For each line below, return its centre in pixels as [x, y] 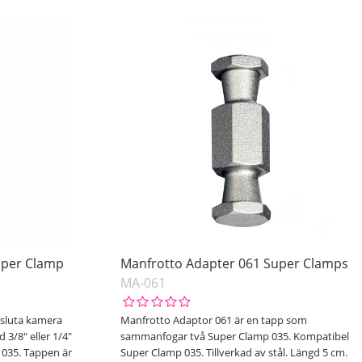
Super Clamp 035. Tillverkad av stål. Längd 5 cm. [234, 353]
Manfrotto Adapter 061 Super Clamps [234, 264]
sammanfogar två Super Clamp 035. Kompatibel [234, 337]
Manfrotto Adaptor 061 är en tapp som [213, 320]
